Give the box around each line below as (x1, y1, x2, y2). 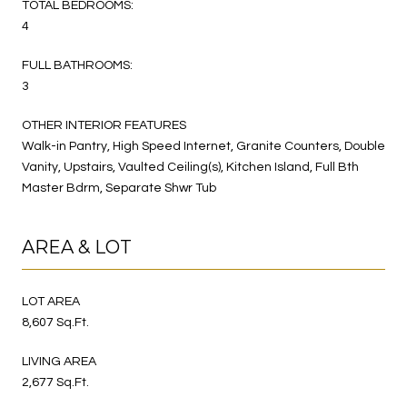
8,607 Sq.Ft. (22, 315, 89, 329)
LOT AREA (22, 294, 80, 308)
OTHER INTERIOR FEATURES (22, 118, 186, 132)
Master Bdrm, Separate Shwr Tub (22, 181, 216, 194)
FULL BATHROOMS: (22, 58, 133, 72)
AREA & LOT (22, 235, 132, 258)
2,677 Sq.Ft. (22, 375, 89, 389)
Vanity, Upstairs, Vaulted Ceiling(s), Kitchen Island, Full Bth (22, 160, 359, 174)
